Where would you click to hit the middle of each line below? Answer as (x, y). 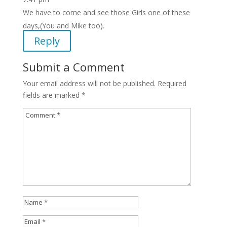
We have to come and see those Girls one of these (106, 12)
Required (172, 83)
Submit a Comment (73, 67)
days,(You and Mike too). (63, 26)
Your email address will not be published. (89, 83)
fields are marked (52, 95)
